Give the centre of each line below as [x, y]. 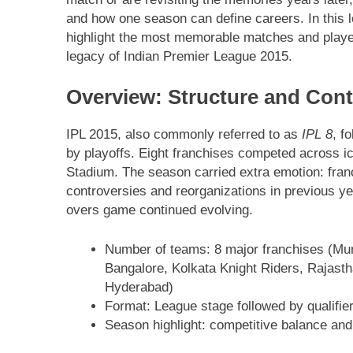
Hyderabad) [139, 287]
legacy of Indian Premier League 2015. [179, 56]
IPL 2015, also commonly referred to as [184, 135]
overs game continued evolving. [160, 210]
